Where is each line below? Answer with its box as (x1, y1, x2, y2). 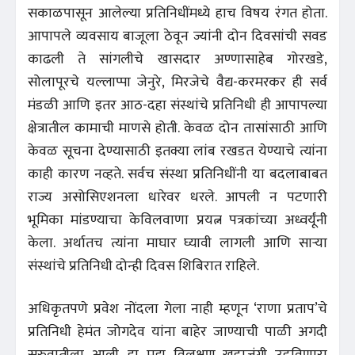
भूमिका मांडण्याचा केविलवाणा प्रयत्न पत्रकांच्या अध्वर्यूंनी (28, 208, 327, 232)
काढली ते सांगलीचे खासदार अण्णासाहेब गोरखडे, (28, 47, 327, 71)
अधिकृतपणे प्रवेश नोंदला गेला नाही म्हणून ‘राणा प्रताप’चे (28, 296, 327, 321)
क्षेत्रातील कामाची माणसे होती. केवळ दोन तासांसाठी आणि (28, 116, 327, 140)
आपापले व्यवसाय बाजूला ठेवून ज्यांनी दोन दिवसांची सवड (28, 24, 327, 48)
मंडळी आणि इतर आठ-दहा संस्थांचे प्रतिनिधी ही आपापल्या (28, 93, 327, 117)
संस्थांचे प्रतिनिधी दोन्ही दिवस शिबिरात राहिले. (28, 254, 259, 278)
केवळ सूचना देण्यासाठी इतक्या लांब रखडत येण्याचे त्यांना (28, 139, 327, 163)
